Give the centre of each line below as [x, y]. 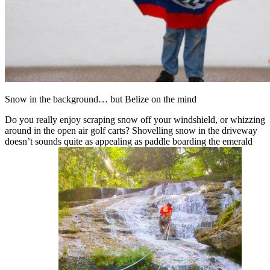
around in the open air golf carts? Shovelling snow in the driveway [131, 130]
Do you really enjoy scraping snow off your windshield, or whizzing [135, 119]
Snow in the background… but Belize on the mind [101, 99]
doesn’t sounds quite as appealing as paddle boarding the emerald [129, 141]
